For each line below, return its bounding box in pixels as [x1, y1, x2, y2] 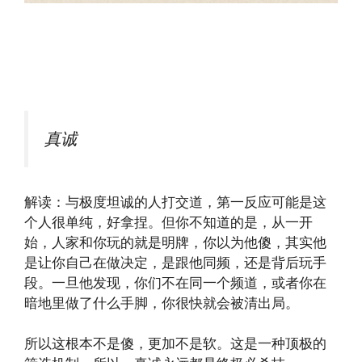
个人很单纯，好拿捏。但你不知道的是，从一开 [24, 213, 313, 230]
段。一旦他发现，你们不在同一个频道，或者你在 [24, 274, 326, 291]
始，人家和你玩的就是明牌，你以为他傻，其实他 [24, 234, 326, 250]
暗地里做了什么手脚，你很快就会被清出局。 [24, 294, 299, 311]
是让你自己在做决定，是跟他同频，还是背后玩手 [24, 254, 326, 271]
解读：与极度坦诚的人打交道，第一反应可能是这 [24, 193, 326, 210]
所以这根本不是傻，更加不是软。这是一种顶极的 [24, 335, 326, 352]
